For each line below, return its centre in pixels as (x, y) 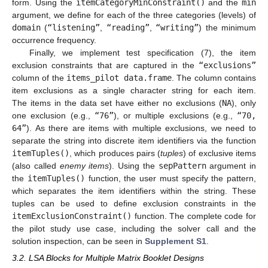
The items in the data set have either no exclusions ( (117, 103)
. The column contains (214, 77)
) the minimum (228, 27)
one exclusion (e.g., (53, 115)
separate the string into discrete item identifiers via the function (134, 140)
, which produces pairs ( (115, 153)
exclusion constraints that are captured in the (105, 65)
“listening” (74, 27)
